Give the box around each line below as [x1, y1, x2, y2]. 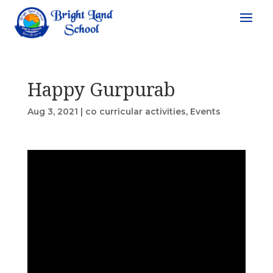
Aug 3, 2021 [27, 105, 78, 117]
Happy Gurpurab [27, 76, 175, 102]
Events [190, 105, 221, 117]
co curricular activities [85, 105, 186, 117]
